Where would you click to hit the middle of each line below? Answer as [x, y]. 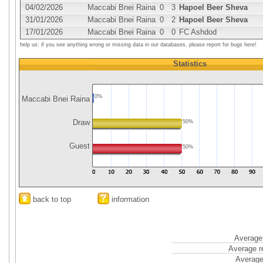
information [129, 199]
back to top [51, 199]
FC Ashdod [198, 32]
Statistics [190, 64]
